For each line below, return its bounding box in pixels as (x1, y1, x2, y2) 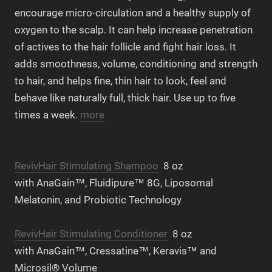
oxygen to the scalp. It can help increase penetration (15, 24, 253, 36)
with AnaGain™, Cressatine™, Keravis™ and (15, 244, 217, 257)
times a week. (15, 109, 80, 121)
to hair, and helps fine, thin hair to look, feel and (15, 75, 226, 87)
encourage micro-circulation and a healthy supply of (15, 7, 251, 19)
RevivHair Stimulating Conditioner (15, 227, 168, 240)
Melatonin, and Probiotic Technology (15, 193, 182, 206)
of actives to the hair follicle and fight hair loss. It (15, 41, 236, 53)
